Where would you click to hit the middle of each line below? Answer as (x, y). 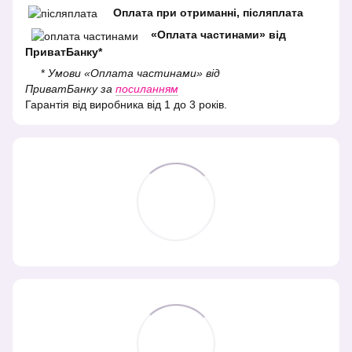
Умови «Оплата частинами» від (134, 73)
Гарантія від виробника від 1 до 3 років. (126, 104)
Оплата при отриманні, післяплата (208, 13)
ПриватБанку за (70, 88)
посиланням (147, 88)
